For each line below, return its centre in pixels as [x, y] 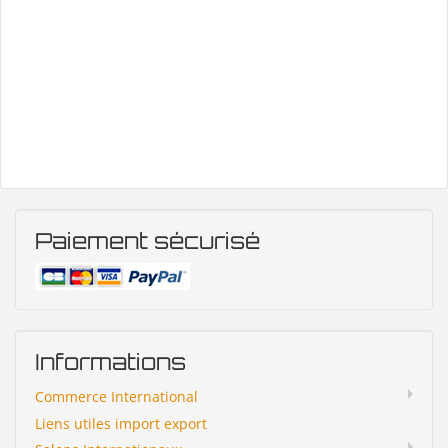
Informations [110, 362]
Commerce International [116, 397]
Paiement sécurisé [147, 241]
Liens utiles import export [121, 424]
